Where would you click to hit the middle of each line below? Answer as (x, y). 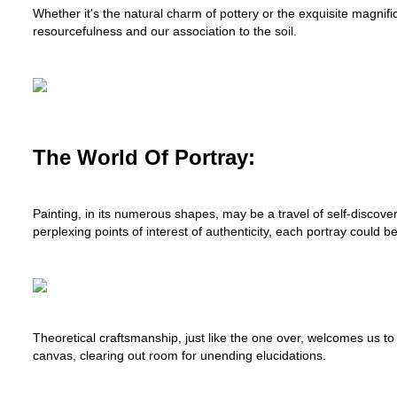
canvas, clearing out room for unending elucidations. (179, 355)
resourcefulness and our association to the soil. (165, 31)
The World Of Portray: (144, 157)
